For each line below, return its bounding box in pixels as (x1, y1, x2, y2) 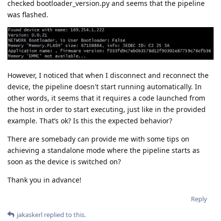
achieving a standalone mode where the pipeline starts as (7, 145, 200, 155)
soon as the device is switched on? (7, 156, 121, 166)
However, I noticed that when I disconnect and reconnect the (7, 70, 209, 80)
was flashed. (7, 10, 48, 19)
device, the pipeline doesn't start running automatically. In (7, 81, 202, 91)
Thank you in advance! (7, 175, 81, 184)
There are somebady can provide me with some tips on (7, 134, 189, 144)
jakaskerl (17, 210, 42, 219)
